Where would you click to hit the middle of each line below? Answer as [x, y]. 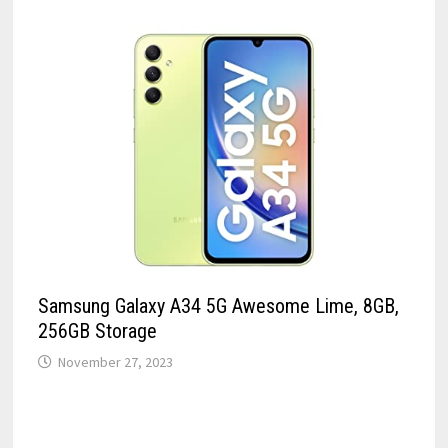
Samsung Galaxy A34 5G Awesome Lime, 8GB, [218, 305]
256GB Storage [97, 330]
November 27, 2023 [115, 361]
